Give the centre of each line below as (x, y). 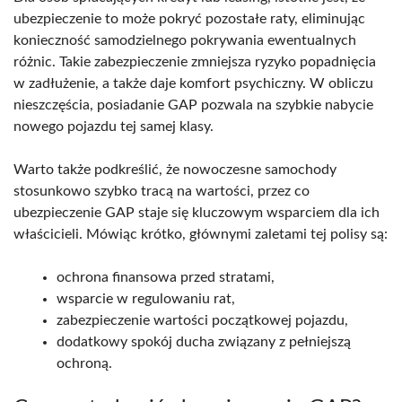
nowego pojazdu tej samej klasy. (114, 126)
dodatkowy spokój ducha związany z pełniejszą (204, 341)
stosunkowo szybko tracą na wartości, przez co (162, 191)
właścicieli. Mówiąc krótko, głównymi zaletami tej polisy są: (201, 234)
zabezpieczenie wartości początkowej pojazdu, (202, 320)
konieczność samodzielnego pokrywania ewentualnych (185, 40)
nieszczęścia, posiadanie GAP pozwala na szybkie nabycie (193, 105)
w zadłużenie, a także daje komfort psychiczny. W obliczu (193, 83)
